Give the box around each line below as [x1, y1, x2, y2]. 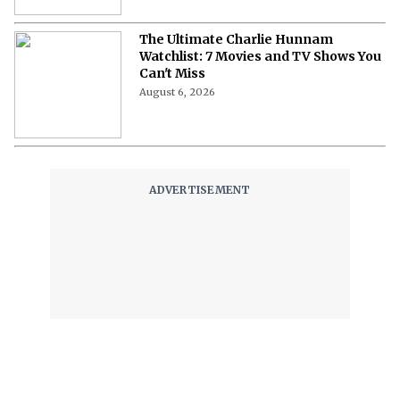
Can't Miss [139, 64, 205, 81]
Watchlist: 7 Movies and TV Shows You [139, 47, 381, 64]
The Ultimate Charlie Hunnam [139, 30, 333, 47]
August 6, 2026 [139, 85, 215, 98]
